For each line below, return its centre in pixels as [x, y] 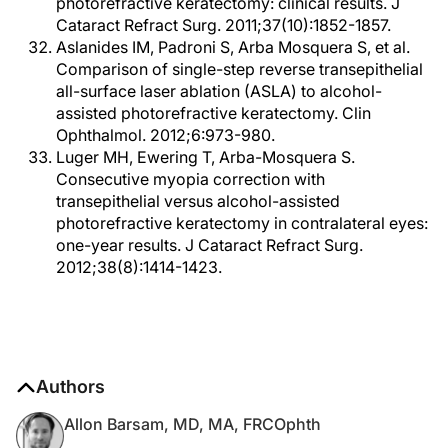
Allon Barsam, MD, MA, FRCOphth [192, 424]
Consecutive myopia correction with [190, 179]
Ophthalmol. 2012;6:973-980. [165, 135]
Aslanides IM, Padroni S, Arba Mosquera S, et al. [233, 47]
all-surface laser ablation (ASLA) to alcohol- [219, 91]
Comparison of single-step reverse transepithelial [239, 69]
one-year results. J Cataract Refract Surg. [209, 245]
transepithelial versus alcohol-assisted [198, 201]
